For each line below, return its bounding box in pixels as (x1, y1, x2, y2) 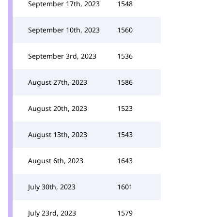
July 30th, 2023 (28, 182, 76, 191)
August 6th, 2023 (28, 156, 83, 165)
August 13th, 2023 (28, 130, 87, 139)
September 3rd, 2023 (28, 51, 96, 61)
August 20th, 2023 (28, 104, 87, 113)
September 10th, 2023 (28, 25, 100, 34)
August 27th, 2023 (28, 77, 87, 87)
